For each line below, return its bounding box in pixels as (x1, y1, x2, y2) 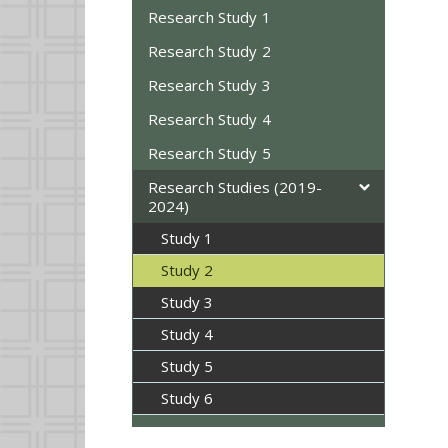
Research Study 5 (147, 142, 271, 163)
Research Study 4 (147, 108, 271, 129)
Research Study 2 (147, 40, 271, 61)
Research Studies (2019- (147, 176, 322, 197)
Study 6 (160, 388, 214, 409)
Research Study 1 (147, 6, 271, 27)
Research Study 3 (147, 74, 271, 95)
